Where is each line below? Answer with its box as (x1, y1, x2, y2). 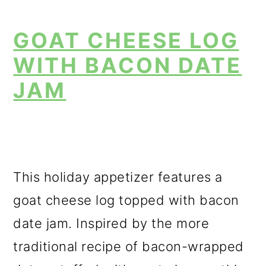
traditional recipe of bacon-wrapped (13, 238, 244, 254)
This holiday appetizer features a (13, 169, 223, 185)
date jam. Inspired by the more (13, 215, 210, 231)
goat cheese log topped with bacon (13, 192, 239, 208)
